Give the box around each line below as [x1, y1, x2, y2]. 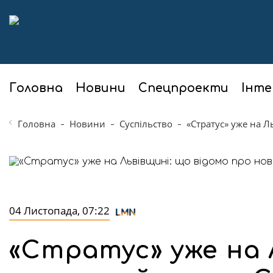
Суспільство [119, 118, 172, 130]
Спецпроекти [138, 82, 229, 94]
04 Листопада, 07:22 [9, 204, 110, 218]
